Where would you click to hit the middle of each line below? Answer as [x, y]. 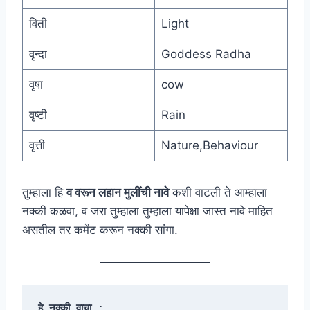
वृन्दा [38, 54]
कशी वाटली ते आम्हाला [218, 193]
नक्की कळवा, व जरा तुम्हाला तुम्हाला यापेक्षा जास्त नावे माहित [147, 211]
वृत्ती [37, 146]
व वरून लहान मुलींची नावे [118, 193]
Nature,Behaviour [209, 146]
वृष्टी [38, 115]
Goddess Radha [206, 54]
